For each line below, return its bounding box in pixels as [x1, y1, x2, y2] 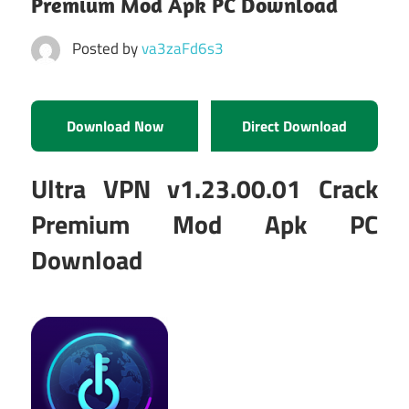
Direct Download [242, 115, 347, 138]
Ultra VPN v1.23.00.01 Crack [31, 169, 378, 209]
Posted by [71, 36, 142, 60]
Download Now [66, 115, 163, 138]
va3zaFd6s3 [141, 36, 224, 60]
